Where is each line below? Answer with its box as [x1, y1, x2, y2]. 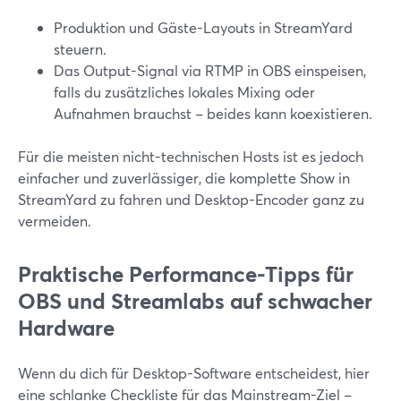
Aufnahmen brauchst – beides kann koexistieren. [54, 104, 372, 123]
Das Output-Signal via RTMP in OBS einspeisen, [54, 61, 366, 80]
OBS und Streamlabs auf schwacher [18, 286, 372, 315]
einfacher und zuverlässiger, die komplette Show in [18, 168, 350, 187]
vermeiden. [18, 211, 91, 230]
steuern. [54, 39, 107, 58]
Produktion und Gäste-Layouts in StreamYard [54, 18, 353, 37]
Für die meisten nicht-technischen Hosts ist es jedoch [18, 147, 363, 166]
